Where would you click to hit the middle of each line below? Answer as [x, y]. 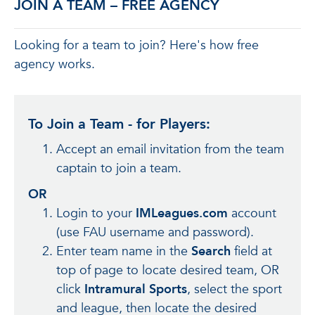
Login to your [96, 213]
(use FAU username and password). [155, 232]
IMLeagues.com [182, 213]
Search [211, 251]
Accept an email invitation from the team [170, 149]
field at [251, 251]
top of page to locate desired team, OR [168, 270]
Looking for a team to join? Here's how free [136, 45]
